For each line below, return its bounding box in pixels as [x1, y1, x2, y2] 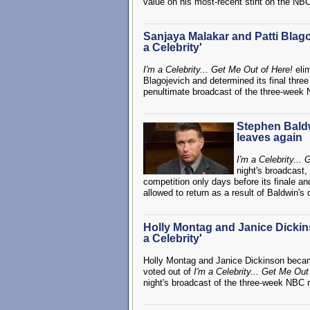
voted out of [143, 266, 194, 277]
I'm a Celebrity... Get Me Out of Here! [143, 64, 293, 75]
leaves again [237, 131, 302, 143]
